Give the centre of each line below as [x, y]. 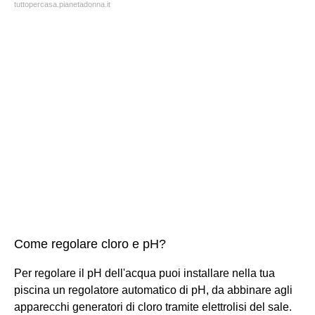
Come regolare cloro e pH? [90, 244]
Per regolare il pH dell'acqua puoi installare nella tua [144, 273]
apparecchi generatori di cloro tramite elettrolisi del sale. [153, 307]
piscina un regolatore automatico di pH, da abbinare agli [153, 290]
